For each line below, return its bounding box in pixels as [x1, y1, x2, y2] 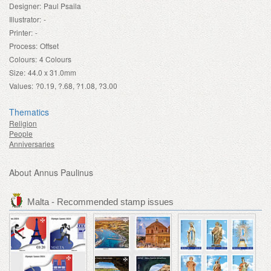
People [9, 128, 33, 139]
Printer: [9, 27, 33, 38]
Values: [9, 80, 33, 91]
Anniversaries [9, 138, 54, 149]
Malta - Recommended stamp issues [27, 196, 174, 207]
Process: [9, 40, 38, 51]
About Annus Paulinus [9, 166, 93, 178]
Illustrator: [9, 13, 41, 24]
